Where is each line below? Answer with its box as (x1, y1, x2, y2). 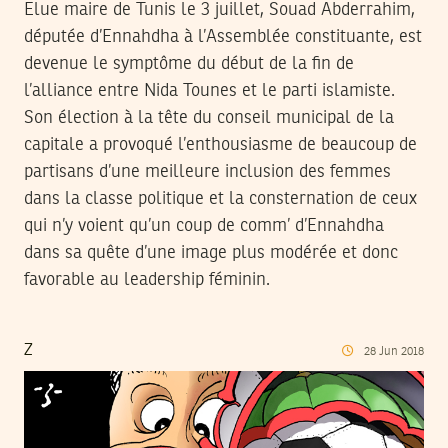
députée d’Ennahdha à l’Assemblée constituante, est (24, 27, 422, 46)
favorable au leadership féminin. (24, 270, 270, 289)
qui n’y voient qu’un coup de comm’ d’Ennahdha (24, 216, 384, 235)
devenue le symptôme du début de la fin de (24, 54, 354, 73)
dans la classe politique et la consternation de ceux (24, 189, 417, 208)
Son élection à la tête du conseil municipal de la (24, 108, 394, 127)
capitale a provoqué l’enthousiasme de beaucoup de (24, 135, 417, 154)
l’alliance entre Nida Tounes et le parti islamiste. (24, 81, 395, 100)
